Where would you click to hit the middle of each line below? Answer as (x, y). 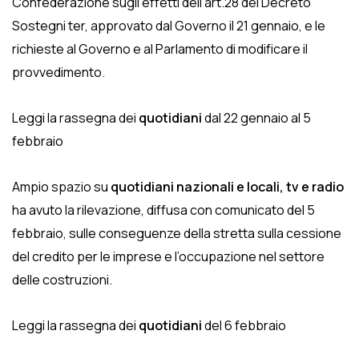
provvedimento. (58, 72)
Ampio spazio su (61, 187)
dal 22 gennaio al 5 (256, 118)
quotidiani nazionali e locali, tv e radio (227, 187)
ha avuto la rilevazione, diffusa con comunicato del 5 (163, 210)
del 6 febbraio (244, 325)
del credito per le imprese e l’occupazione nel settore (168, 256)
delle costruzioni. (62, 280)
